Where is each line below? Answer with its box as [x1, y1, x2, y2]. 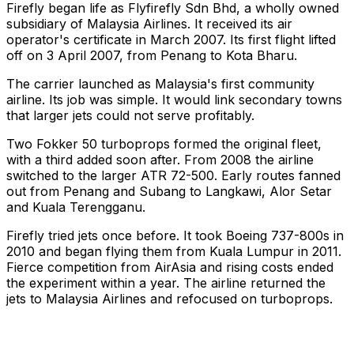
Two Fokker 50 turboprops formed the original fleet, [6, 136, 322, 153]
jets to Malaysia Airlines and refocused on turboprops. [6, 291, 333, 307]
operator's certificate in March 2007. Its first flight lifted [6, 32, 336, 48]
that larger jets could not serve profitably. [6, 107, 254, 124]
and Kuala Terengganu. [6, 199, 145, 216]
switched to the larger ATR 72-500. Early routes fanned [6, 168, 341, 184]
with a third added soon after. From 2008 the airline [6, 152, 314, 168]
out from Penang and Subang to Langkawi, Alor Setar [6, 183, 332, 200]
